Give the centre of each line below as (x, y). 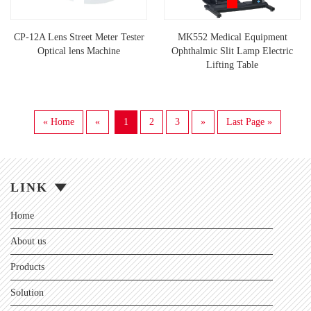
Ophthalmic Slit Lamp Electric (232, 51)
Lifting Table (232, 65)
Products (27, 267)
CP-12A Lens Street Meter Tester (79, 37)
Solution (27, 293)
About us (28, 242)
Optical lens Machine (79, 51)
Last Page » (249, 122)
